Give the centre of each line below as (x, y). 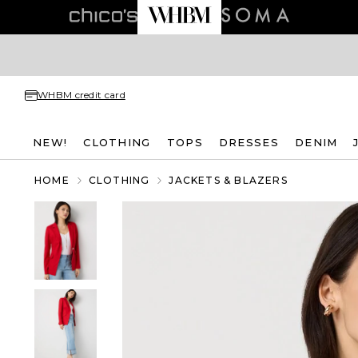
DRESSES (249, 142)
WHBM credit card (82, 95)
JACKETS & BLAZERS (228, 180)
